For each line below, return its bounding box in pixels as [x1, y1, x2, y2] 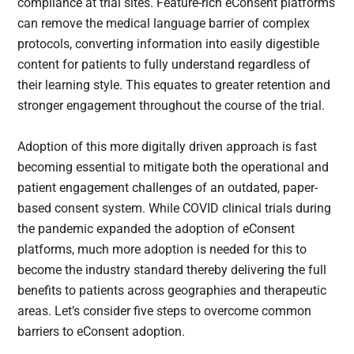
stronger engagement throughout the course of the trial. [17, 98, 329, 114]
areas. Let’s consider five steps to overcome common [17, 303, 312, 319]
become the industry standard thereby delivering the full [17, 262, 327, 278]
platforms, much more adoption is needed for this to [17, 242, 307, 258]
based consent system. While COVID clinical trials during [17, 201, 332, 217]
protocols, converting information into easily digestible [17, 36, 320, 52]
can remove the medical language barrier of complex [17, 16, 311, 32]
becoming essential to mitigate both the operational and [17, 160, 330, 175]
